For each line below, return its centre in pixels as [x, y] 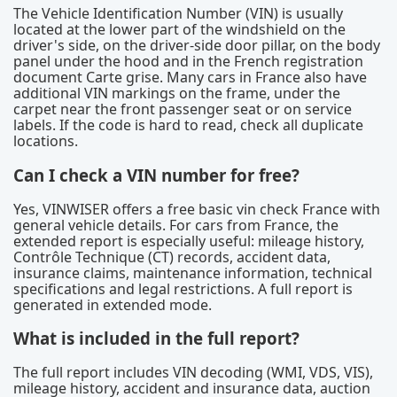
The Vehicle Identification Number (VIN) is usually [178, 14]
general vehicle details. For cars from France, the [176, 225]
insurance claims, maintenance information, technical [193, 272]
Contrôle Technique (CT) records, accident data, [172, 257]
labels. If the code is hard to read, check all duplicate [188, 125]
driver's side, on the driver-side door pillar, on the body [197, 46]
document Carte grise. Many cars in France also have [190, 78]
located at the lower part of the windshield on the [179, 30]
